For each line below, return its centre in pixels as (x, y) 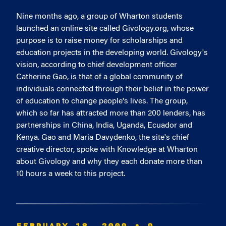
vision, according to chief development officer (97, 65)
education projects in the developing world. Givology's (112, 53)
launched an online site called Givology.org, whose (105, 29)
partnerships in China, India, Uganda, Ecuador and (104, 126)
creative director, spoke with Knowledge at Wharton (107, 150)
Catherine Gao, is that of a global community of (99, 77)
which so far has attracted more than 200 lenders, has (111, 114)
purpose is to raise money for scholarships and (99, 41)
